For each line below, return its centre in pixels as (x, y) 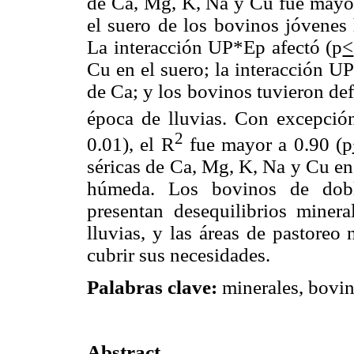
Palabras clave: (154, 288)
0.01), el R (131, 144)
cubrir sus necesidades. (179, 254)
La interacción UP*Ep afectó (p (215, 47)
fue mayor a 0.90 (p (267, 144)
